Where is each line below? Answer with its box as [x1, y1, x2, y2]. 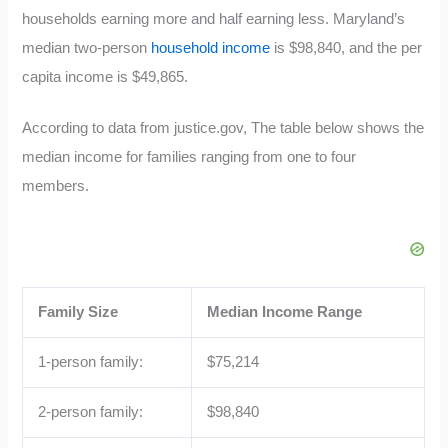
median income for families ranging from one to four [22, 148, 357, 165]
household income [151, 39, 271, 56]
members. [22, 177, 90, 194]
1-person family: [38, 354, 144, 371]
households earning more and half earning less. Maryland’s [22, 10, 406, 27]
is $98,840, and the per [270, 39, 423, 56]
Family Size [38, 304, 119, 321]
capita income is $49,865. [22, 68, 189, 85]
